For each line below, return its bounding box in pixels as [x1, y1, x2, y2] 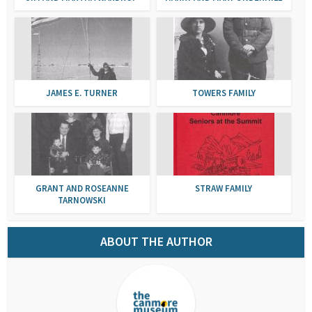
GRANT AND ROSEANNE [35, 182, 129, 195]
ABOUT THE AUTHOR [100, 233, 212, 250]
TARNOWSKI [58, 194, 107, 207]
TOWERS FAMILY [192, 87, 256, 100]
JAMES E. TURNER [46, 87, 118, 100]
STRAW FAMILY [195, 182, 253, 195]
